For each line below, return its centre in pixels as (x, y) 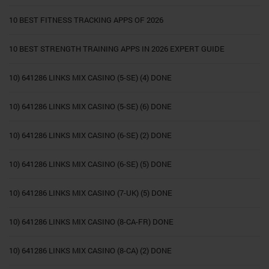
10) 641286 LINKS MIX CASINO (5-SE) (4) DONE (90, 78)
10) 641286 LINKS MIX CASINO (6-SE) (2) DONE (90, 135)
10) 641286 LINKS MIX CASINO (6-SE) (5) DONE (90, 164)
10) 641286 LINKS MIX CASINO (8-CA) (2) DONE (90, 251)
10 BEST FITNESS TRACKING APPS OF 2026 (86, 20)
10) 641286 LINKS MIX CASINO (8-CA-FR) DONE (91, 222)
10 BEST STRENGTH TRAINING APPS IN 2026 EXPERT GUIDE (117, 49)
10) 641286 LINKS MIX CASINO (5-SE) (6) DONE (90, 107)
